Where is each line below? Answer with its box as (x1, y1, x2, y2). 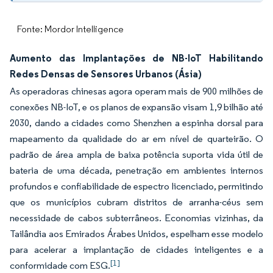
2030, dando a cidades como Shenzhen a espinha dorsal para (10, 117, 263, 129)
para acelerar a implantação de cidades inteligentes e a (10, 244, 263, 255)
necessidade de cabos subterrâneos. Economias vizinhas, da (10, 212, 263, 224)
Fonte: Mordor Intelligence (17, 23, 124, 35)
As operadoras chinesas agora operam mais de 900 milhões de (10, 85, 263, 97)
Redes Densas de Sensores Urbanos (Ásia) (10, 68, 202, 80)
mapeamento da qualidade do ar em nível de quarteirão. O (10, 133, 263, 144)
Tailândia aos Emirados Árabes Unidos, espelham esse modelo (10, 228, 263, 239)
